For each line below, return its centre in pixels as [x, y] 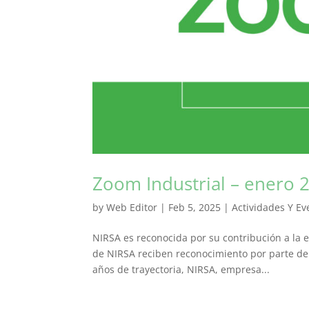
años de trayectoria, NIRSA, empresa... [181, 269]
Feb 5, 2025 [195, 207]
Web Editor [132, 207]
